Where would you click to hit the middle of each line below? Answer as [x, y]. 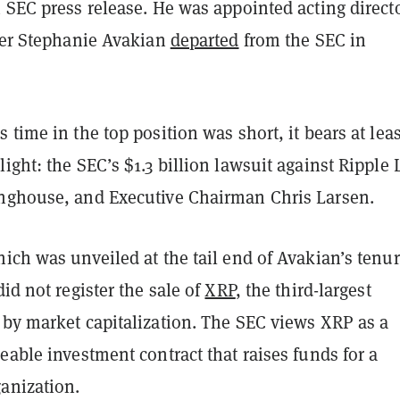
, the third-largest [303, 290]
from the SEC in [303, 40]
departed [204, 40]
